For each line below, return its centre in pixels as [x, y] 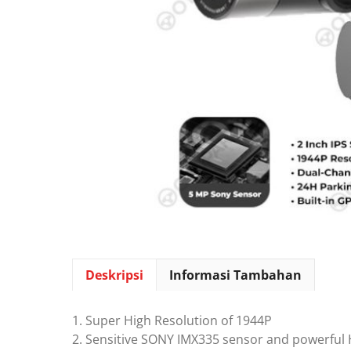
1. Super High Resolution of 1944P [172, 320]
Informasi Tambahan [235, 275]
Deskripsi [114, 275]
